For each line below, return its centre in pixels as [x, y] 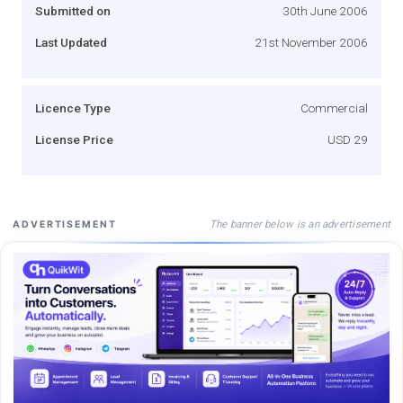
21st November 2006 [311, 42]
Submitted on [73, 10]
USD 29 [348, 139]
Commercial [334, 107]
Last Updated [71, 42]
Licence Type [73, 107]
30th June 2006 [325, 10]
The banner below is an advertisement [300, 224]
